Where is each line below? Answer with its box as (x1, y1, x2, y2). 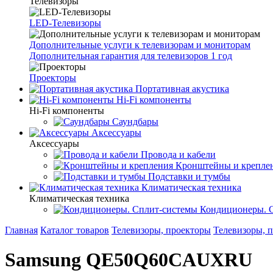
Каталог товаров (40, 225, 109, 235)
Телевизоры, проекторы (112, 225, 211, 235)
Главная (5, 225, 38, 235)
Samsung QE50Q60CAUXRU (5, 249, 252, 271)
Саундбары (112, 116, 158, 127)
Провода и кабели (141, 149, 216, 160)
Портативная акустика (135, 83, 229, 94)
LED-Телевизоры (29, 18, 101, 28)
